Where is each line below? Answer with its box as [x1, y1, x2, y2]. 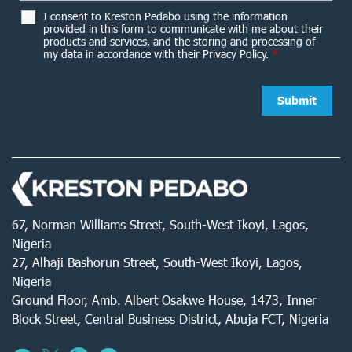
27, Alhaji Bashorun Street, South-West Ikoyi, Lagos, [12, 255, 302, 270]
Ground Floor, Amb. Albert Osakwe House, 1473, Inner [12, 292, 317, 308]
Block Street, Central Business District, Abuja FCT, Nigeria [12, 311, 328, 327]
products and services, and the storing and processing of [43, 35, 315, 49]
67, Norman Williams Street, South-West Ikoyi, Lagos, [12, 217, 309, 233]
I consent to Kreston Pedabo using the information [43, 9, 288, 24]
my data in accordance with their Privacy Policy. [43, 47, 272, 61]
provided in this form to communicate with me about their [43, 22, 323, 36]
